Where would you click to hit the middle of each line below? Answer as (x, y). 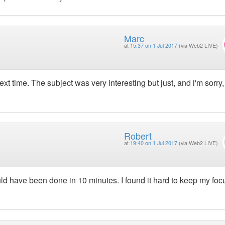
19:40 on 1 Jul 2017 (153, 143)
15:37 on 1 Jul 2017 (153, 46)
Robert (138, 135)
